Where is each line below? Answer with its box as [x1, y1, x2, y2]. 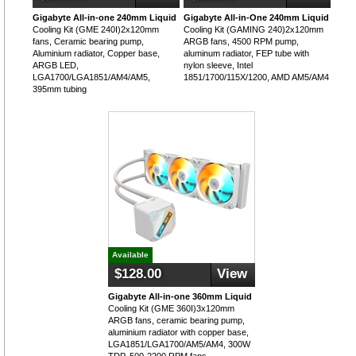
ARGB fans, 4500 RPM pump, [184, 37, 299, 46]
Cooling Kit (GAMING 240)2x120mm [184, 25, 323, 34]
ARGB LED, [33, 60, 79, 70]
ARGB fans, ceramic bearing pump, [108, 315, 245, 325]
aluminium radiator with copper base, [108, 327, 249, 337]
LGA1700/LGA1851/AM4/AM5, [33, 72, 150, 82]
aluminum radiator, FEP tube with [184, 48, 309, 58]
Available [112, 250, 149, 259]
